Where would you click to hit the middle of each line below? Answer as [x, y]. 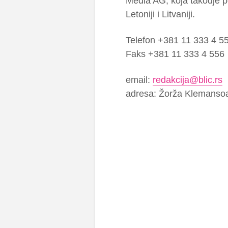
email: [139, 80]
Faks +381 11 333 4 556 [175, 54]
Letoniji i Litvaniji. [160, 15]
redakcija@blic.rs [188, 80]
